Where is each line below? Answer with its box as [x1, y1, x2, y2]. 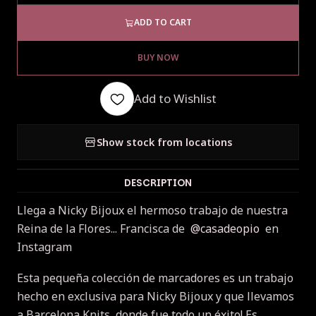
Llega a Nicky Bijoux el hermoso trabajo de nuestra [17, 202, 288, 219]
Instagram [17, 239, 75, 255]
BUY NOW [138, 51, 178, 64]
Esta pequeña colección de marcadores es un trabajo [17, 270, 293, 286]
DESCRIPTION [124, 176, 192, 190]
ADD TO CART [133, 16, 192, 29]
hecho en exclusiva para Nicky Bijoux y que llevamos [17, 288, 294, 305]
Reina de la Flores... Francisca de [17, 221, 190, 237]
